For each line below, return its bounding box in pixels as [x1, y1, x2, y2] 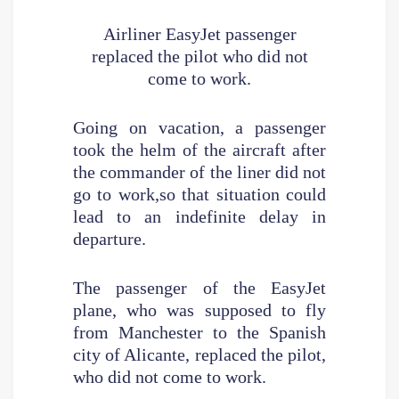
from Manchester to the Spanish [72, 322, 327, 342]
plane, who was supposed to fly [72, 299, 327, 320]
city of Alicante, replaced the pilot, [72, 344, 327, 364]
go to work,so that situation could [72, 183, 327, 204]
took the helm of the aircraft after [72, 139, 327, 159]
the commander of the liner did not [72, 161, 327, 182]
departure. [72, 228, 146, 248]
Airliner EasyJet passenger [102, 23, 297, 44]
